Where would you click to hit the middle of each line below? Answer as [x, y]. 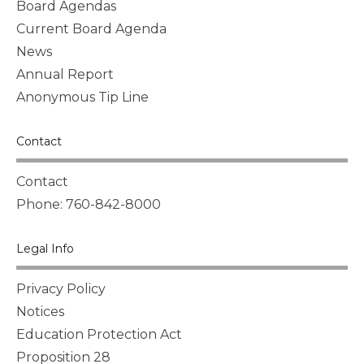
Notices [40, 311]
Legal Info [45, 248]
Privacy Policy [61, 288]
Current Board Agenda [91, 28]
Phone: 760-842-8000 [89, 204]
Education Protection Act [99, 334]
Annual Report [65, 74]
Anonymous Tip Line [82, 97]
